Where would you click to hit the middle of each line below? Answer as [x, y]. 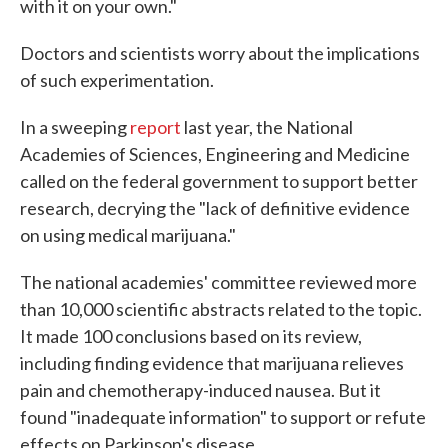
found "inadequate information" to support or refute [223, 416]
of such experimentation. [117, 79]
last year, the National [267, 126]
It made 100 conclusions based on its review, [191, 335]
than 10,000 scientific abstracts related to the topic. [221, 308]
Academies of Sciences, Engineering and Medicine [215, 153]
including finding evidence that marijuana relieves [212, 362]
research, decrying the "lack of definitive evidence [215, 207]
